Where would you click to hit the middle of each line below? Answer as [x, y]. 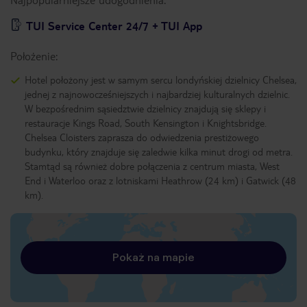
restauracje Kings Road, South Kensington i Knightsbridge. [146, 123]
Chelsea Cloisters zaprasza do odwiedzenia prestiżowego [142, 137]
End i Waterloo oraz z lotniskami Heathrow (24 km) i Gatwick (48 [160, 180]
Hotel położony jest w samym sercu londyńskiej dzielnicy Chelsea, [161, 79]
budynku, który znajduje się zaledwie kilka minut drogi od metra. [159, 151]
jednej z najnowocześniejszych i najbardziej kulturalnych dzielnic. [157, 94]
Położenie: [34, 56]
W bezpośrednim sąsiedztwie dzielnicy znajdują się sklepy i [145, 108]
